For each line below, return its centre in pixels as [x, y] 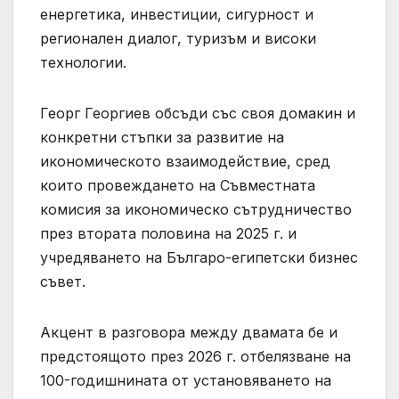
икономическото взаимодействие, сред [185, 162]
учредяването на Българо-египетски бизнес [199, 258]
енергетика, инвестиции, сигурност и [177, 15]
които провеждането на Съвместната [178, 186]
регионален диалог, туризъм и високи [178, 39]
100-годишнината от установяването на [186, 381]
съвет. [63, 282]
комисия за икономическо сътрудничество [196, 210]
